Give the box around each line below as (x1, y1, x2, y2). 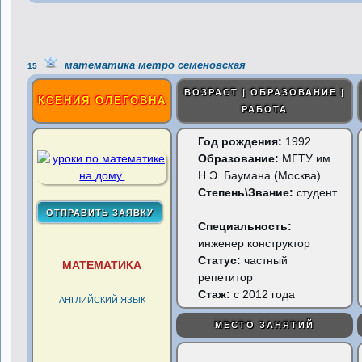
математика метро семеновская (58, 59, 246, 71)
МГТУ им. (279, 152, 335, 165)
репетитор (198, 271, 254, 284)
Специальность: (198, 220, 293, 233)
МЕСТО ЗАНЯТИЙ (215, 320, 315, 330)
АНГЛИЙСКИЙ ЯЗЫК (58, 295, 145, 305)
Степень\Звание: (198, 186, 294, 199)
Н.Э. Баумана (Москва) (198, 169, 322, 182)
